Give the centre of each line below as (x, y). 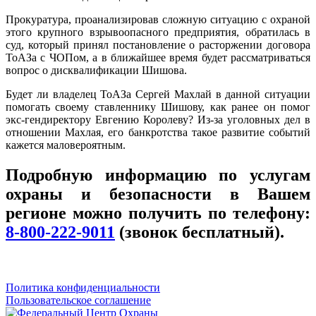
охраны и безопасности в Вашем (158, 194)
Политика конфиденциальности (83, 287)
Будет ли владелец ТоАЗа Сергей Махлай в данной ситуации (158, 94)
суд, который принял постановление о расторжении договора (158, 44)
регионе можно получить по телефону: (158, 213)
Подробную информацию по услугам (158, 175)
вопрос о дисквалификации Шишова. (96, 70)
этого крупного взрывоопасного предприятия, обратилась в (158, 32)
